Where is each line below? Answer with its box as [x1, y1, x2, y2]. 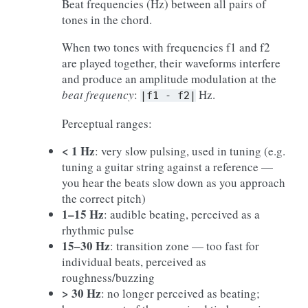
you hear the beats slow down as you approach [62, 175, 285, 190]
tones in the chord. [62, 12, 152, 27]
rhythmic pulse [62, 222, 134, 238]
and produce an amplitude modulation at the [62, 71, 276, 87]
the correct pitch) [62, 190, 146, 206]
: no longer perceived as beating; [101, 285, 260, 301]
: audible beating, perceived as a [104, 206, 260, 222]
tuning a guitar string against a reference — [62, 159, 273, 175]
